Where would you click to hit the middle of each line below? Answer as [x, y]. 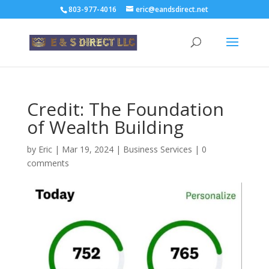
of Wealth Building [105, 127]
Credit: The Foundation [125, 109]
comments [48, 163]
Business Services [157, 149]
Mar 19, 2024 [87, 149]
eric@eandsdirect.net [172, 9]
